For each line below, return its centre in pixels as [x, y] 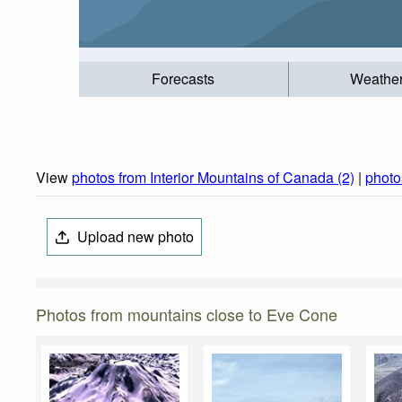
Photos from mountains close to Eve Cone [187, 315]
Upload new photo [134, 237]
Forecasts [184, 79]
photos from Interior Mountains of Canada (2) [213, 178]
